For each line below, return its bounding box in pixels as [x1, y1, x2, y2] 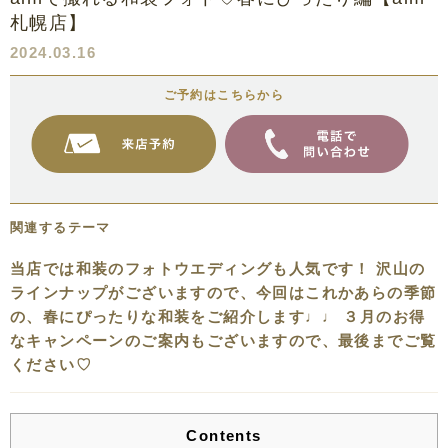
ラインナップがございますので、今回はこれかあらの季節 [10, 283, 437, 301]
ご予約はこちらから [163, 88, 285, 103]
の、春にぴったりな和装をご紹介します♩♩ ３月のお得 [10, 307, 426, 325]
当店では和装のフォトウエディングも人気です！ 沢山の [10, 259, 426, 277]
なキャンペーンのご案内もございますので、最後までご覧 [10, 331, 437, 349]
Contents [186, 426, 262, 444]
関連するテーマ [10, 219, 111, 235]
